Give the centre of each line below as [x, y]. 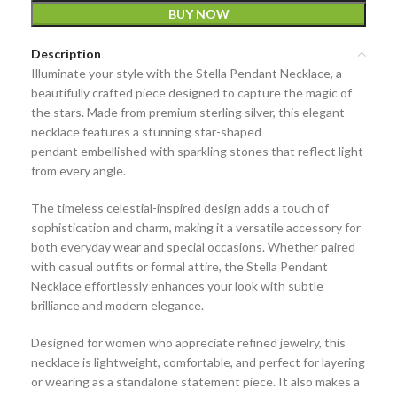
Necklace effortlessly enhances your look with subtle [177, 286]
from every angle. [78, 171]
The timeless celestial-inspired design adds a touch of [180, 208]
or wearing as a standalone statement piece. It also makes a [195, 381]
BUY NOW [198, 14]
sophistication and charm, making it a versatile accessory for [196, 227]
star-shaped [228, 132]
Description [66, 54]
